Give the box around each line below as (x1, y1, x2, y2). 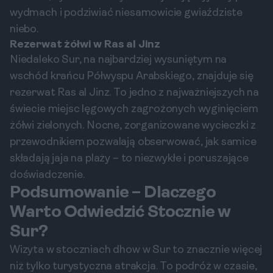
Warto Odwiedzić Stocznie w (10, 204, 231, 221)
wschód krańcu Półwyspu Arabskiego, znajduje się (10, 71, 253, 82)
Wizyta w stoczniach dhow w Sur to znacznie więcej (10, 244, 263, 256)
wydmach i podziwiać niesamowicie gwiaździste (10, 7, 243, 19)
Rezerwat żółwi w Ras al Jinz (10, 39, 160, 51)
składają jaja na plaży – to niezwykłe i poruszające (10, 153, 249, 165)
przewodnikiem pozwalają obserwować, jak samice (10, 136, 257, 148)
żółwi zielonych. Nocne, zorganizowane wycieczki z (10, 120, 257, 132)
